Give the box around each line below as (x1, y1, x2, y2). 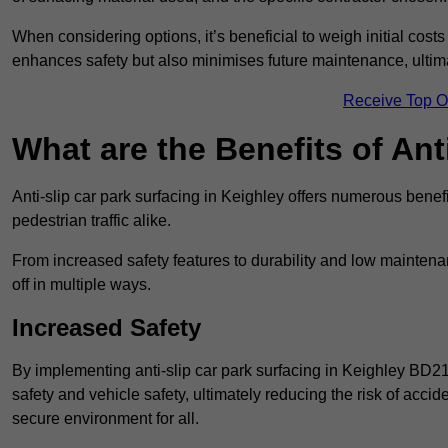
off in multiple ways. (12, 276, 151, 294)
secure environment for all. (12, 410, 199, 428)
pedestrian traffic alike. (12, 212, 171, 230)
